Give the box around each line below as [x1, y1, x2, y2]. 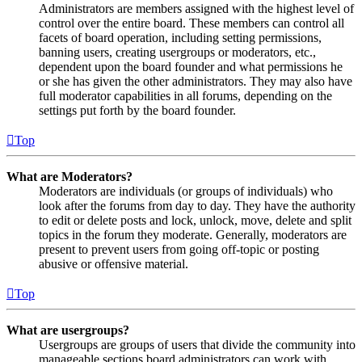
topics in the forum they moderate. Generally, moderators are [39, 228, 347, 242]
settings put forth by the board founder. [39, 103, 236, 118]
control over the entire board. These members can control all [39, 16, 344, 31]
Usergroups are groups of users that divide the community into [39, 338, 356, 352]
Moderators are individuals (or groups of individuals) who [39, 184, 333, 199]
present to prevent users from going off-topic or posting [39, 242, 319, 257]
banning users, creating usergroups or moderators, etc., [39, 45, 316, 60]
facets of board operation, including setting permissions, [39, 31, 322, 45]
